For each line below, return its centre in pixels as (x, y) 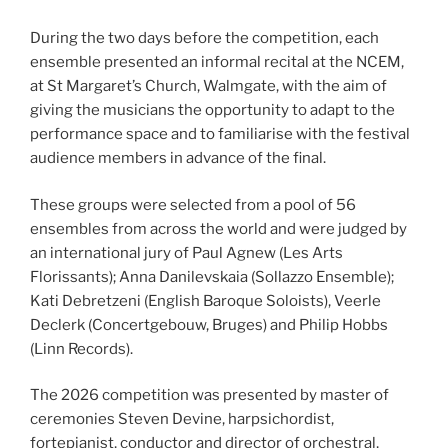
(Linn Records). (81, 348)
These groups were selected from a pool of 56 (193, 204)
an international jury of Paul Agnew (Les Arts (186, 252)
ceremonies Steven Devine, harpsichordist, (182, 419)
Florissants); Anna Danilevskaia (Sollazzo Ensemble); (212, 276)
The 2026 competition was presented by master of (209, 395)
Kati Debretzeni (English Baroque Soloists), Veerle (205, 300)
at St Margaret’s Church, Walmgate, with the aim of (208, 86)
